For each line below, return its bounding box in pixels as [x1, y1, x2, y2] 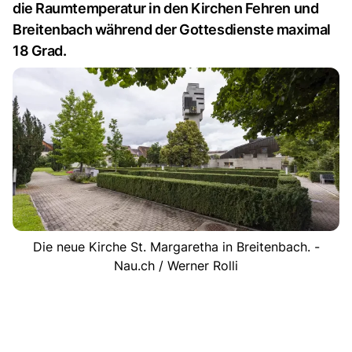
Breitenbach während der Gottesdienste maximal [13, 21, 331, 38]
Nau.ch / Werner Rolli [114, 257, 238, 273]
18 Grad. [13, 42, 67, 59]
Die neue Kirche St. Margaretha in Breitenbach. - [32, 238, 320, 255]
